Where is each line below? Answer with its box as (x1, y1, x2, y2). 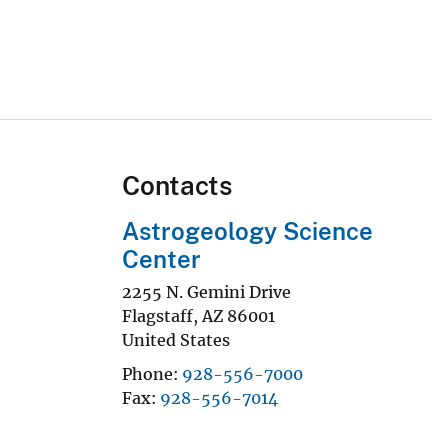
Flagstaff (122, 305, 193, 326)
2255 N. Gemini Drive (122, 281, 291, 302)
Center (122, 244, 201, 273)
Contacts (122, 169, 232, 201)
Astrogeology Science (122, 216, 373, 245)
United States (122, 329, 230, 350)
